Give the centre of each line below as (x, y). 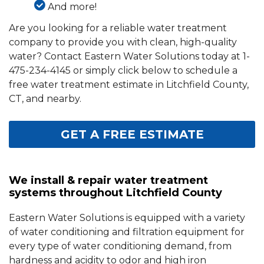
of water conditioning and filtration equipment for (127, 232)
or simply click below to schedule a (154, 71)
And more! (72, 7)
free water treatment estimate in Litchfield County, (129, 85)
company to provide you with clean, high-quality (123, 42)
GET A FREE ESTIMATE (132, 135)
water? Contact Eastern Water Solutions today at (126, 57)
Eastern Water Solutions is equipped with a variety (127, 218)
